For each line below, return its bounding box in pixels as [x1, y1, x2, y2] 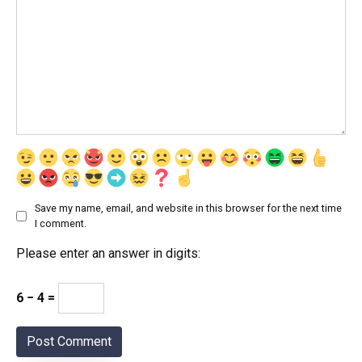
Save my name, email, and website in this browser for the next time [35, 202, 342, 215]
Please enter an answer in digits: [16, 246, 200, 262]
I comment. [35, 217, 86, 230]
